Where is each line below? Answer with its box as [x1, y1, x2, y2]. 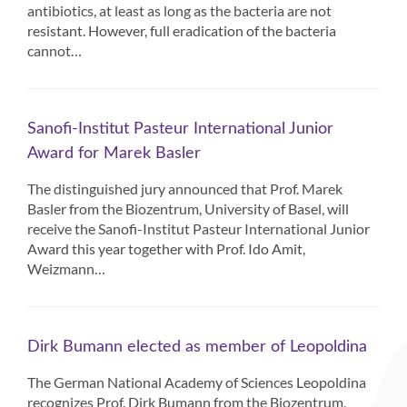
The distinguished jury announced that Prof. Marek [27, 180, 342, 197]
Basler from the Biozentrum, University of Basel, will [27, 200, 349, 217]
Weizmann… [27, 260, 105, 277]
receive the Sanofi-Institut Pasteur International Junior [27, 220, 370, 237]
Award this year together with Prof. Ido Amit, [27, 240, 305, 257]
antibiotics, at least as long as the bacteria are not [27, 2, 332, 19]
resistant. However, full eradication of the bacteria [27, 22, 336, 39]
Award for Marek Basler [27, 145, 201, 162]
